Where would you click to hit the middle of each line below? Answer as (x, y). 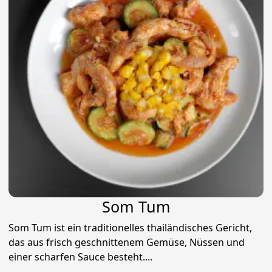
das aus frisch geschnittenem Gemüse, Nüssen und (127, 243)
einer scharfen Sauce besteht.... (80, 257)
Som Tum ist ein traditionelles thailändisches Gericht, (130, 228)
